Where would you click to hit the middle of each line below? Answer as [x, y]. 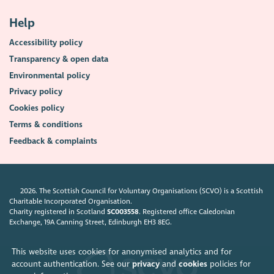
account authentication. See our [72, 264]
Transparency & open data [59, 59]
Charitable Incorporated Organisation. [71, 201]
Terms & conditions [46, 124]
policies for [229, 264]
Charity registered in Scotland [58, 211]
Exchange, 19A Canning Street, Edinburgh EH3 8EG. [91, 222]
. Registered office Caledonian [187, 211]
